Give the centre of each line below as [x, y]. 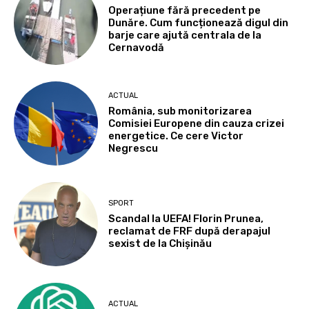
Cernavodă [137, 47]
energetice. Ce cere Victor [176, 136]
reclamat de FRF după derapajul [190, 231]
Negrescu [133, 149]
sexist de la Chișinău [160, 243]
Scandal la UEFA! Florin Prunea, [186, 218]
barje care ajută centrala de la [185, 35]
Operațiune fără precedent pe [185, 10]
